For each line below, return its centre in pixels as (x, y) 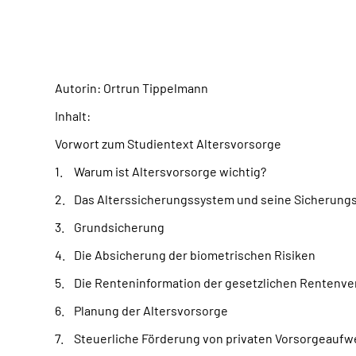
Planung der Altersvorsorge (151, 310)
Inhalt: (73, 116)
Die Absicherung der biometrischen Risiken (195, 255)
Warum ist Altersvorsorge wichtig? (170, 171)
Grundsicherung (119, 227)
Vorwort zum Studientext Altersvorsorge (168, 143)
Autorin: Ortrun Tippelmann (132, 88)
